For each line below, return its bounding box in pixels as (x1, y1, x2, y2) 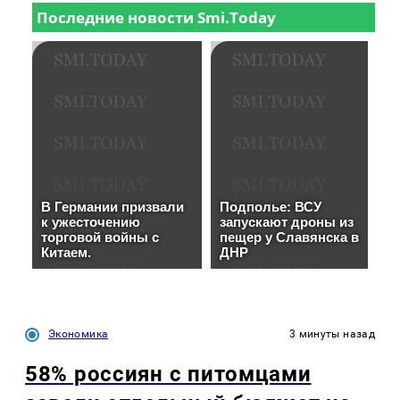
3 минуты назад (288, 328, 375, 341)
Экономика (48, 328, 109, 341)
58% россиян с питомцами (25, 362, 312, 387)
